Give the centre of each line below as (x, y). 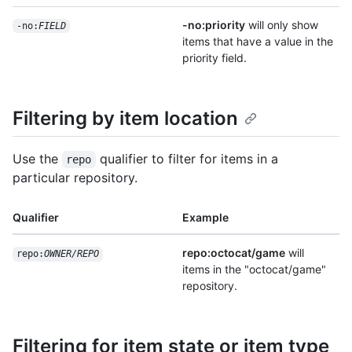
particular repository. (75, 178)
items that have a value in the (258, 41)
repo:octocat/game (234, 253)
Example (205, 218)
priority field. (214, 57)
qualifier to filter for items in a (189, 159)
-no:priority (214, 24)
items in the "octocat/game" (254, 269)
